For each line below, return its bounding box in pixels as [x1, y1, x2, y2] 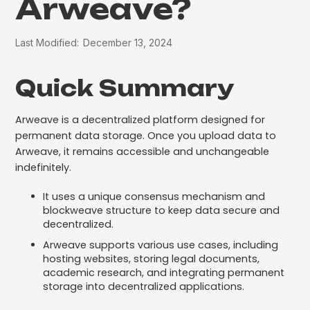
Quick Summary [15, 73, 235, 102]
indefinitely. [15, 160, 72, 174]
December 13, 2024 [83, 36, 173, 48]
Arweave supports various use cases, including [43, 237, 279, 252]
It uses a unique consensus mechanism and [43, 189, 266, 203]
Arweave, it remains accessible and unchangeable [15, 144, 270, 158]
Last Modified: [15, 36, 80, 48]
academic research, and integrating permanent [43, 265, 285, 280]
